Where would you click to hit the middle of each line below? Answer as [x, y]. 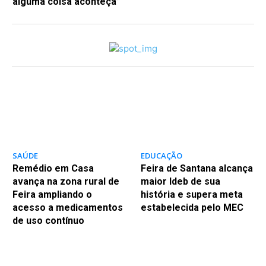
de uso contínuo [48, 221]
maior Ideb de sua [180, 182]
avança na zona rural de [66, 182]
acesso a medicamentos [67, 208]
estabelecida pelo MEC [192, 208]
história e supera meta [191, 195]
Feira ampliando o [52, 195]
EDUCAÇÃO [161, 156]
